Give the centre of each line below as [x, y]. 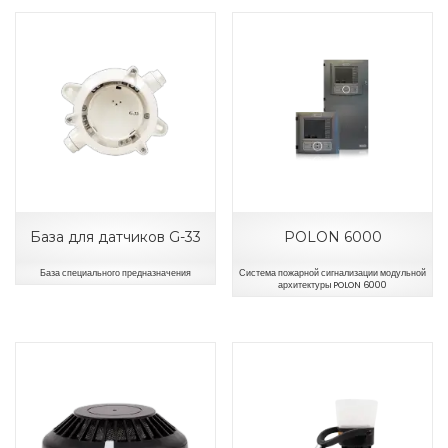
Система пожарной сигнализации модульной [333, 272]
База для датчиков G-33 [115, 236]
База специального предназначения [115, 272]
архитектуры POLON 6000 [333, 284]
